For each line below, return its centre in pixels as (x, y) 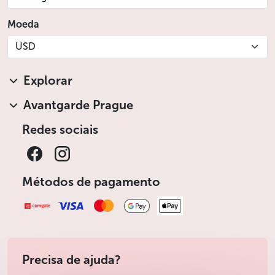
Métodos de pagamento (91, 181)
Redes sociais (60, 129)
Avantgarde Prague (78, 105)
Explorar (48, 80)
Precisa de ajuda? (72, 260)
